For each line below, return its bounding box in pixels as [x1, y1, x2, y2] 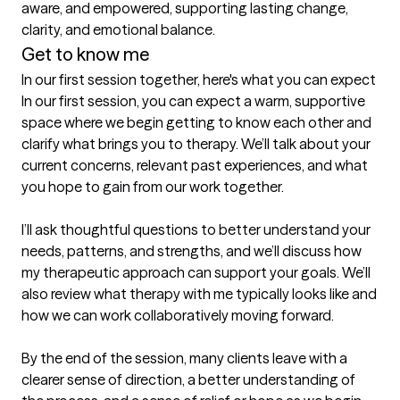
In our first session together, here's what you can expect [21, 71, 376, 89]
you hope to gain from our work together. [21, 178, 284, 196]
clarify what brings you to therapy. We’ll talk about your [21, 135, 371, 154]
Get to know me [21, 43, 149, 66]
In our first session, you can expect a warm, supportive [21, 92, 365, 111]
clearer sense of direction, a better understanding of [21, 371, 355, 389]
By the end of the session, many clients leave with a [21, 349, 347, 368]
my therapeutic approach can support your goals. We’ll [21, 263, 371, 282]
